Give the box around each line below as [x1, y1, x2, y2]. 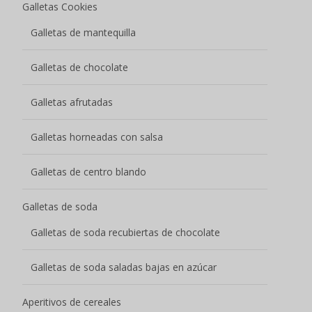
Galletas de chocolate [31, 60, 128, 74]
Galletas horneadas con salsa [31, 130, 163, 143]
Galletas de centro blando [31, 164, 146, 178]
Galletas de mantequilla [31, 25, 136, 39]
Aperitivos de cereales [22, 295, 121, 309]
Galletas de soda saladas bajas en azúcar [31, 260, 217, 274]
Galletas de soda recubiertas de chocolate [31, 225, 220, 239]
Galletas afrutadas [31, 95, 113, 109]
